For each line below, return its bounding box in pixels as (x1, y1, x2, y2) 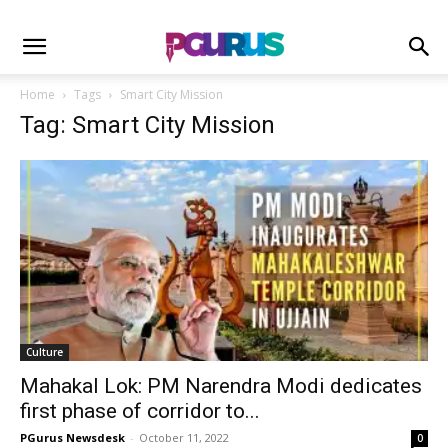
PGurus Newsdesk (20, 430, 125, 446)
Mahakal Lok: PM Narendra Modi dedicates (20, 374, 422, 399)
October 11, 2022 (139, 430, 229, 446)
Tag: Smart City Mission (20, 111, 275, 139)
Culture (26, 345, 63, 360)
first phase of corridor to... (20, 399, 260, 424)
